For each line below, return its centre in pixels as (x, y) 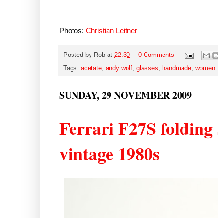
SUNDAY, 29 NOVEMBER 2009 (126, 95)
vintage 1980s (109, 154)
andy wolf (119, 68)
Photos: (73, 30)
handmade (177, 68)
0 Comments (156, 55)
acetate (91, 68)
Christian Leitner (111, 30)
